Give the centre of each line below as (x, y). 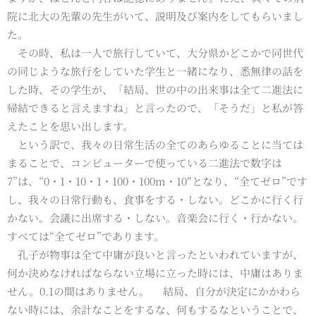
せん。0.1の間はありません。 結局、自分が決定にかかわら (154, 291)
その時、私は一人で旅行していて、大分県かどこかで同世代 (155, 52)
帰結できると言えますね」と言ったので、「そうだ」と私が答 (155, 107)
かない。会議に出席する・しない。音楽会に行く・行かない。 (155, 217)
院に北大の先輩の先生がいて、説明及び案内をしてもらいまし (155, 16)
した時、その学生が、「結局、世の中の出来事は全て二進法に (155, 89)
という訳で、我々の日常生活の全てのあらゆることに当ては (155, 144)
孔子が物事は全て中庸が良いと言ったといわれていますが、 (155, 254)
